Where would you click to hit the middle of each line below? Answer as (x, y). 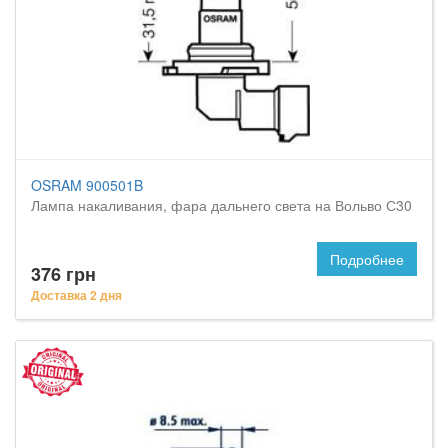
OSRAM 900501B (87, 185)
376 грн (63, 274)
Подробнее (367, 259)
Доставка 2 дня (76, 295)
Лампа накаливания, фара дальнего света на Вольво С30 (221, 205)
